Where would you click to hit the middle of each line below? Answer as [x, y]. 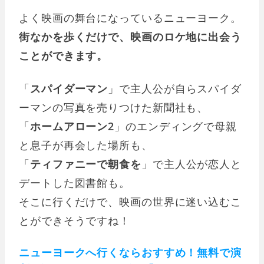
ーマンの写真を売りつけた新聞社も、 [114, 107]
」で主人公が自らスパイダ [175, 88]
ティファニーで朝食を [85, 164]
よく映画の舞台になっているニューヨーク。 [130, 17]
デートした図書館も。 [75, 182]
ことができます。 [64, 55]
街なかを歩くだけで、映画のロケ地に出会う [130, 36]
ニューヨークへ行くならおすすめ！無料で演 [130, 252]
